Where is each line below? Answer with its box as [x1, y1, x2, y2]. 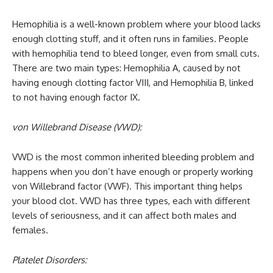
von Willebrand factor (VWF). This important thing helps [12, 180, 243, 193]
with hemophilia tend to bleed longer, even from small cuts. [12, 48, 260, 60]
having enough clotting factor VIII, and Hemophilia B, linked [12, 77, 253, 89]
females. [12, 224, 48, 236]
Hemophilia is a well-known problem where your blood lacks [12, 18, 261, 30]
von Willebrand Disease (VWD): [12, 121, 142, 133]
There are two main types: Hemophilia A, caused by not [12, 62, 241, 74]
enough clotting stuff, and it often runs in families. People [12, 33, 249, 45]
